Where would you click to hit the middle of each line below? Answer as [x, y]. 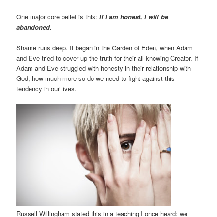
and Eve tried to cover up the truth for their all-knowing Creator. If [108, 58]
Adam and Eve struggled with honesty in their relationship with [104, 68]
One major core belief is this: [58, 17]
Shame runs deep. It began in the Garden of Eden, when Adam [105, 47]
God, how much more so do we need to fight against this [96, 78]
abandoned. [35, 27]
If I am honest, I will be [134, 17]
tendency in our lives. [47, 88]
